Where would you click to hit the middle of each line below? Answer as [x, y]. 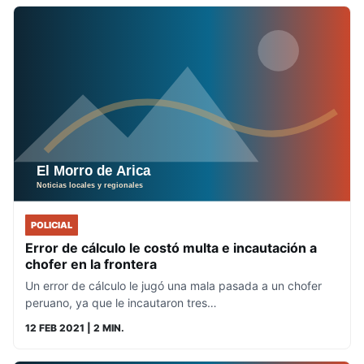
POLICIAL [52, 225]
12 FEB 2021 [55, 327]
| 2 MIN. [104, 327]
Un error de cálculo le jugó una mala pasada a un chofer [173, 285]
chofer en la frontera [91, 264]
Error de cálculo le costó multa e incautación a [171, 247]
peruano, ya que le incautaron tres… [121, 302]
